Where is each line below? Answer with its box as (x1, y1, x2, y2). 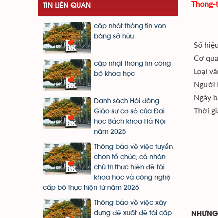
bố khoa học (94, 71, 135, 78)
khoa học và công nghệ (94, 174, 171, 182)
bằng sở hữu (94, 33, 134, 40)
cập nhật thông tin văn (94, 23, 166, 30)
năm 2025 (94, 128, 126, 136)
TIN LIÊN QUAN (43, 2, 91, 9)
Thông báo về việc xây (94, 200, 166, 207)
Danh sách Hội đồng (94, 98, 159, 105)
